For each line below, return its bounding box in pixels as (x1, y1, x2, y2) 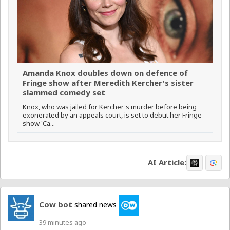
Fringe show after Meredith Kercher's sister (23, 77, 194, 88)
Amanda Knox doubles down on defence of (23, 67, 188, 78)
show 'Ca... (23, 118, 55, 128)
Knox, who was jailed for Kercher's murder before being (23, 102, 197, 111)
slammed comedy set (23, 87, 105, 98)
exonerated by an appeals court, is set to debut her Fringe (23, 110, 202, 120)
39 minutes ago (39, 217, 86, 227)
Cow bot (39, 199, 72, 209)
